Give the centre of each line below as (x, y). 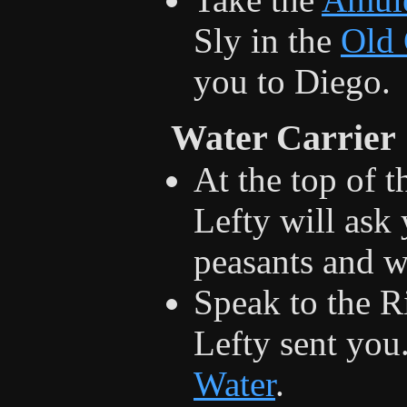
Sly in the (267, 40)
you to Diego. (292, 81)
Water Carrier (283, 137)
